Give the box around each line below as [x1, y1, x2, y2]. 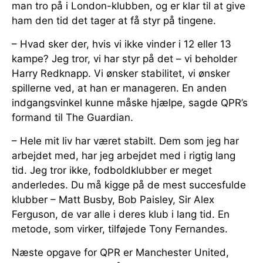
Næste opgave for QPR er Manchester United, [12, 246, 229, 258]
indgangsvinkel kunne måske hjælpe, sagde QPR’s [12, 96, 248, 109]
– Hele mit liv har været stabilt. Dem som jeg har [12, 134, 239, 147]
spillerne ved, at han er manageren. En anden [12, 82, 227, 94]
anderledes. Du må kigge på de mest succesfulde [12, 178, 246, 191]
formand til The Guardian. [12, 111, 133, 123]
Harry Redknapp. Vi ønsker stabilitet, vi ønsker [12, 67, 230, 79]
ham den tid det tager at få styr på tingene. [12, 14, 216, 26]
